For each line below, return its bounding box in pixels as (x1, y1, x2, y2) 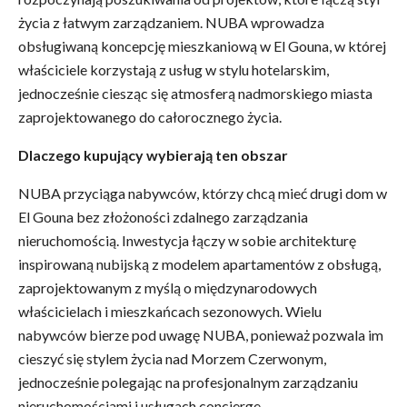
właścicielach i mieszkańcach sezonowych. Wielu (18, 303, 322, 321)
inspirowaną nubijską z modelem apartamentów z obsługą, (18, 255, 381, 273)
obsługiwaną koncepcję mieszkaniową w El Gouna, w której (18, 37, 386, 55)
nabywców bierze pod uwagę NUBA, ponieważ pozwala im (18, 326, 383, 344)
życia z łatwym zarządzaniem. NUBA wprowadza (18, 14, 324, 32)
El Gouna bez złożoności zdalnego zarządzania (18, 208, 308, 226)
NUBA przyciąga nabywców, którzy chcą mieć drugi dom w (18, 184, 387, 203)
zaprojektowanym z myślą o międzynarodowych (18, 279, 317, 297)
